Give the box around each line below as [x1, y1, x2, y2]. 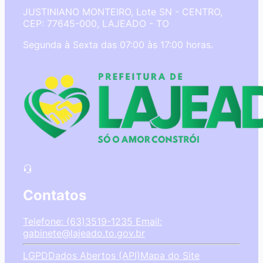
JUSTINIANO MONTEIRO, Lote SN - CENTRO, [23, 6, 222, 18]
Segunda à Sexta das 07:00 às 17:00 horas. [23, 39, 213, 51]
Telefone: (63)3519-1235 [23, 215, 133, 228]
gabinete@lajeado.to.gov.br [23, 227, 145, 240]
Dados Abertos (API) [48, 249, 140, 262]
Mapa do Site [140, 249, 200, 262]
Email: [133, 215, 162, 228]
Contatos [23, 187, 86, 204]
